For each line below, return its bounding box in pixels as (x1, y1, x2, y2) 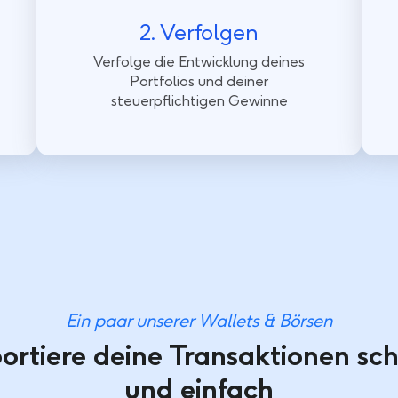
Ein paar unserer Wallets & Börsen (66, 310, 332, 332)
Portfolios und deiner (130, 73, 268, 91)
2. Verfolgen (139, 19, 259, 46)
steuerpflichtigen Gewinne (110, 92, 288, 110)
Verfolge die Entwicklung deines (93, 53, 305, 71)
